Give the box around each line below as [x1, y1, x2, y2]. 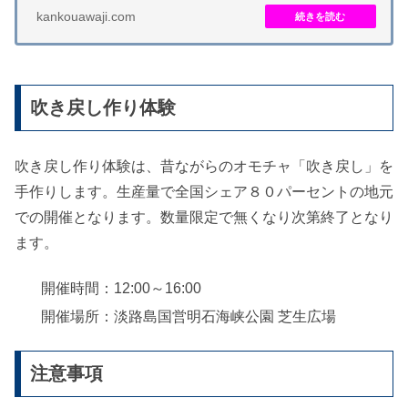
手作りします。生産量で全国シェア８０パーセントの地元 [15, 183, 393, 199]
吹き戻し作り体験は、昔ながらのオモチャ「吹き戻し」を [15, 158, 393, 174]
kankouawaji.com [36, 9, 136, 25]
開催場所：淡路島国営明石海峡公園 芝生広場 [41, 309, 337, 325]
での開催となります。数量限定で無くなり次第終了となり [15, 209, 393, 225]
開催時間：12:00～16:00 [41, 280, 202, 297]
